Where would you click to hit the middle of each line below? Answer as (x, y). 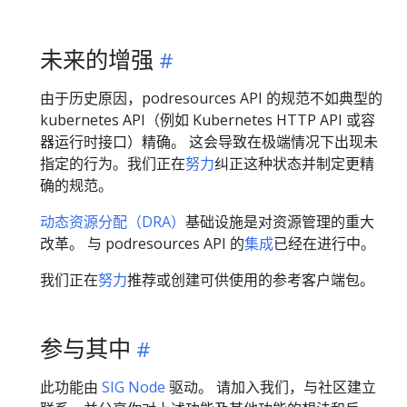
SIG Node (134, 387)
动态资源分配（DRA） (113, 222)
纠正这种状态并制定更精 (294, 164)
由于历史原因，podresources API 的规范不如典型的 (211, 99)
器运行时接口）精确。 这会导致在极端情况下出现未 (209, 142)
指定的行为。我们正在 (113, 164)
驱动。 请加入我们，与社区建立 (271, 387)
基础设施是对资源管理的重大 (280, 222)
